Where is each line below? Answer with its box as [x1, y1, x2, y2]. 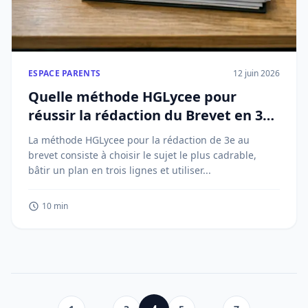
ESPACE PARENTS [28, 67, 101, 79]
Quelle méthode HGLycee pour [28, 87, 236, 106]
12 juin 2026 [233, 67, 280, 79]
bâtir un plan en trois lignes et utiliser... [28, 164, 211, 177]
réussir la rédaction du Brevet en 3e [28, 106, 271, 124]
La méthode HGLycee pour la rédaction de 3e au [28, 133, 250, 146]
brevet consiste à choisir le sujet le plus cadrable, [28, 148, 256, 162]
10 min [42, 200, 68, 212]
